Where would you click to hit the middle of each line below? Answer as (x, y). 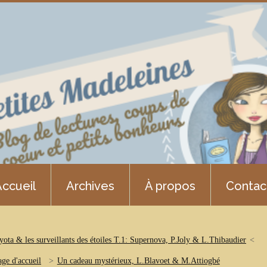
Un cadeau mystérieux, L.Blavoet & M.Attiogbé (138, 261)
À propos (170, 186)
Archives (90, 186)
